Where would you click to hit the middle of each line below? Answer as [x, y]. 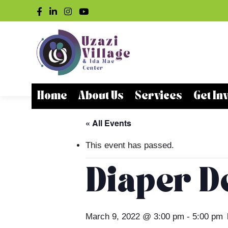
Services [159, 96]
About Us [101, 96]
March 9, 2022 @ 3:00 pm [135, 217]
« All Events [108, 123]
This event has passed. [130, 145]
